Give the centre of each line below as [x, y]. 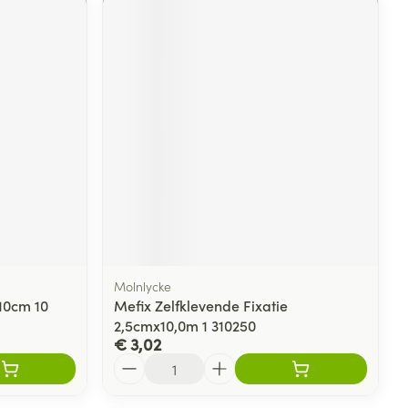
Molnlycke [143, 286]
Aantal [135, 361]
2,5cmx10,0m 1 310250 [185, 325]
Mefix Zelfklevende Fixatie [201, 305]
